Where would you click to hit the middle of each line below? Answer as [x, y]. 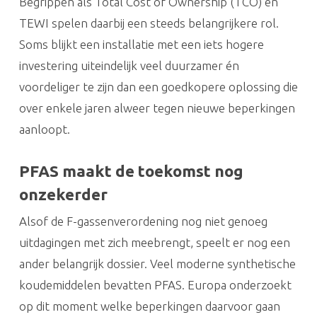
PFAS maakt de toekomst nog [131, 171]
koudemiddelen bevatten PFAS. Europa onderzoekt [155, 284]
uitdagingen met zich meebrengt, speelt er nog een [154, 242]
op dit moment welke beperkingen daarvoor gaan [149, 306]
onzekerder [63, 194]
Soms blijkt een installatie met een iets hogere [141, 44]
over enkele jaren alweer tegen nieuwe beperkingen [157, 108]
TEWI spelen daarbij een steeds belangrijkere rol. [149, 23]
